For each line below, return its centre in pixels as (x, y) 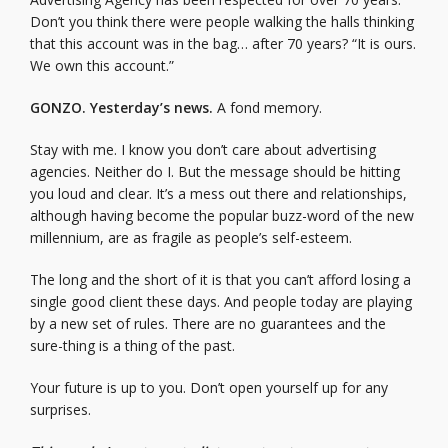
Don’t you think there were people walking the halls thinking (222, 21)
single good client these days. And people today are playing (221, 301)
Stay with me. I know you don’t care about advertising (203, 149)
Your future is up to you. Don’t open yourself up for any (209, 387)
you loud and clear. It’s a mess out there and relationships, (218, 193)
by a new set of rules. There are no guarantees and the (208, 323)
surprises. (60, 409)
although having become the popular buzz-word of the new (222, 215)
